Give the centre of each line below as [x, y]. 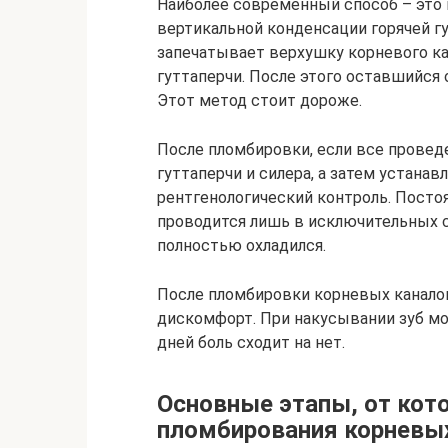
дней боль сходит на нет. [251, 342]
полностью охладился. [241, 245]
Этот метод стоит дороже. [259, 100]
